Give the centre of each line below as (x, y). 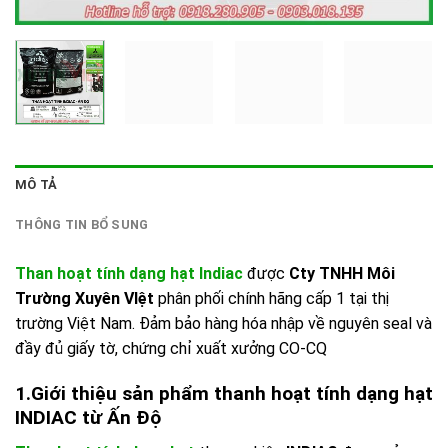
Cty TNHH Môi (342, 274)
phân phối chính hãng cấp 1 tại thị (271, 299)
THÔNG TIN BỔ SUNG (82, 225)
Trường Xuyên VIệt (84, 299)
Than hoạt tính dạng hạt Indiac (129, 274)
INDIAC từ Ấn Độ (90, 418)
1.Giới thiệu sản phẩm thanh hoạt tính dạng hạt (224, 394)
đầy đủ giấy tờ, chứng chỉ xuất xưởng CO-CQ (171, 349)
